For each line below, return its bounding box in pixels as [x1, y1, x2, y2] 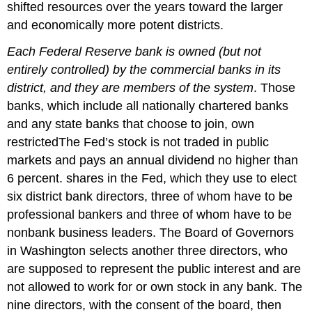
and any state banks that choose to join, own [7, 117, 255, 132]
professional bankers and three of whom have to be [7, 208, 292, 222]
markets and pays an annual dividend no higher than [7, 153, 299, 168]
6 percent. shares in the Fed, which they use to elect [7, 171, 297, 186]
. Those [253, 81, 296, 95]
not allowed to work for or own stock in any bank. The [7, 280, 303, 295]
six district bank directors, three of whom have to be [7, 189, 293, 204]
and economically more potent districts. [7, 17, 224, 32]
